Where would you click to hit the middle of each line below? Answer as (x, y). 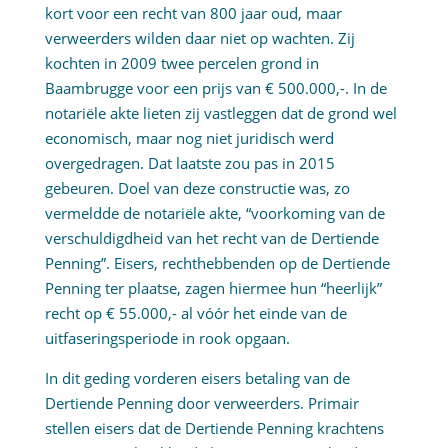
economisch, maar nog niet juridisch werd (189, 138)
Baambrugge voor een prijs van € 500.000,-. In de (215, 88)
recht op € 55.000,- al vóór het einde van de (195, 313)
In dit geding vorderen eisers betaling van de (197, 378)
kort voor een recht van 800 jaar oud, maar (193, 13)
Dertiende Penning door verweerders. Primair (201, 403)
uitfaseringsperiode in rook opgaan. (167, 338)
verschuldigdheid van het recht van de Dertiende (211, 238)
